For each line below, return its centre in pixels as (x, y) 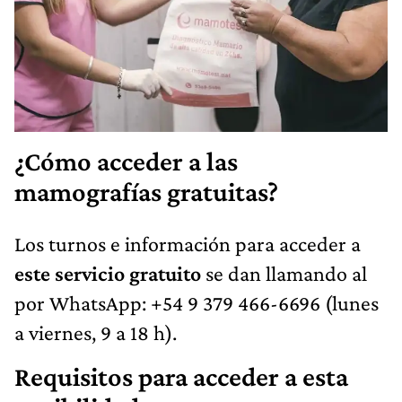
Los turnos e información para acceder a (188, 244)
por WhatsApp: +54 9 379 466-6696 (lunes (197, 303)
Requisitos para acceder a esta (181, 377)
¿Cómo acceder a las (126, 162)
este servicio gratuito (108, 274)
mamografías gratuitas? (146, 192)
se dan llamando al (284, 274)
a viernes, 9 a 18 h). (96, 333)
